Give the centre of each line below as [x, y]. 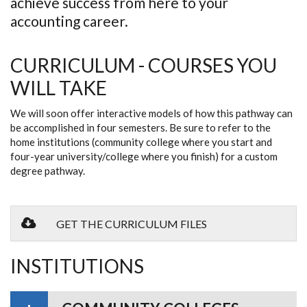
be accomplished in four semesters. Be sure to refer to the [140, 127]
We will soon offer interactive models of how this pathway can [151, 113]
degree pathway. [48, 170]
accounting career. [69, 21]
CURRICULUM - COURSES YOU [144, 65]
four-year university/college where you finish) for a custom [144, 156]
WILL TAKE [59, 87]
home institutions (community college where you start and [141, 142]
